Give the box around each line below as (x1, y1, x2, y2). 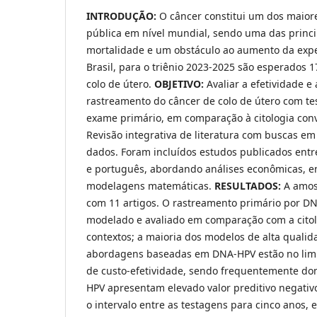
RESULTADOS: (214, 179, 284, 193)
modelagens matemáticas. (86, 179, 214, 193)
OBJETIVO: (154, 77, 207, 91)
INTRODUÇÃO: (86, 9, 159, 23)
